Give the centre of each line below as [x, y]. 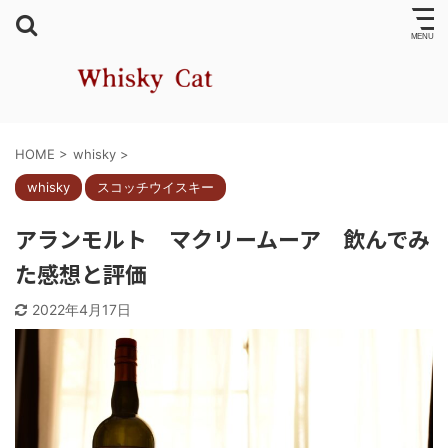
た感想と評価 [81, 272]
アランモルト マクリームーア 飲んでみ [222, 237]
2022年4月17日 [81, 309]
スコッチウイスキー [155, 186]
